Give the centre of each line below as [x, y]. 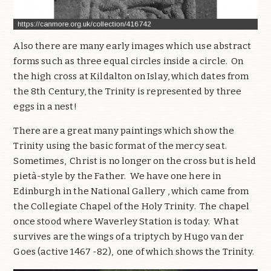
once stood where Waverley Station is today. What [126, 222]
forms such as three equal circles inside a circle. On [129, 61]
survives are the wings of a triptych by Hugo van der [129, 237]
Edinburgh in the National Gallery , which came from [131, 191]
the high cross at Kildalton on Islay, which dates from [131, 77]
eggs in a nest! [47, 107]
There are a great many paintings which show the [124, 131]
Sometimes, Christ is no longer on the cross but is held [135, 161]
